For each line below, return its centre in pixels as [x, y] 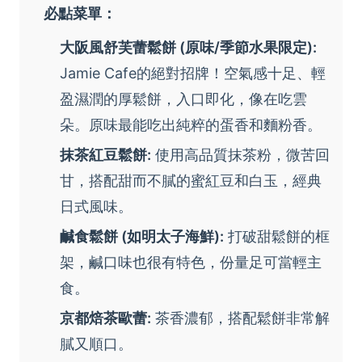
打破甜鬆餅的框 [277, 237]
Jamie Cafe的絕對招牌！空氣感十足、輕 [193, 74]
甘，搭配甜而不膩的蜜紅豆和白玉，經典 [191, 181]
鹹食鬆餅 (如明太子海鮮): [142, 237]
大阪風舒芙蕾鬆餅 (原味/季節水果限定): [188, 48]
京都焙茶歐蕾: [105, 318]
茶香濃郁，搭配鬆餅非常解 [240, 318]
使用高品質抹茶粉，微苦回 [240, 155]
